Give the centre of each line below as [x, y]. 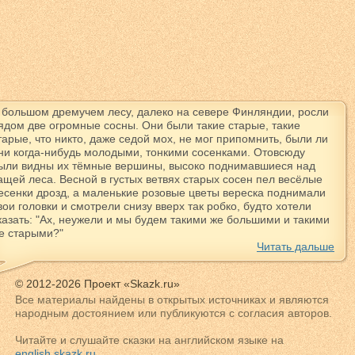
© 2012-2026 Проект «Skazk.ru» [97, 284]
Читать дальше [296, 246]
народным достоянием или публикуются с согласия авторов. [174, 313]
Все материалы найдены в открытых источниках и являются [172, 300]
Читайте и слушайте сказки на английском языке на [149, 340]
